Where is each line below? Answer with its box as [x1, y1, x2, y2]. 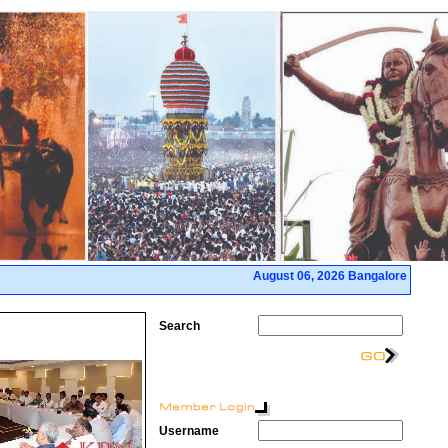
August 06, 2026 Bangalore [252, 269, 407, 283]
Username [159, 424, 219, 438]
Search [159, 319, 200, 333]
